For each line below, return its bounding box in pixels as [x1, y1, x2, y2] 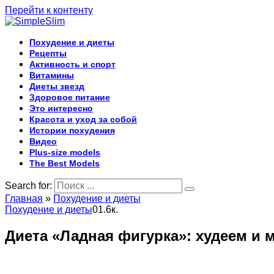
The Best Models [29, 158, 100, 168]
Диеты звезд [29, 81, 84, 91]
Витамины [29, 70, 74, 80]
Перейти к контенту [5, 5, 93, 15]
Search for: [5, 180, 52, 191]
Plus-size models [29, 147, 100, 157]
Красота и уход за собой [29, 114, 137, 124]
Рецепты [29, 48, 67, 58]
